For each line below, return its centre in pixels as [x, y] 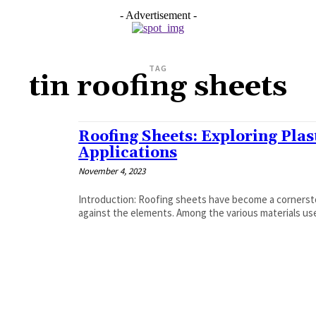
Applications [128, 153]
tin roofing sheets [158, 86]
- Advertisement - [158, 15]
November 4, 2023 [112, 171]
